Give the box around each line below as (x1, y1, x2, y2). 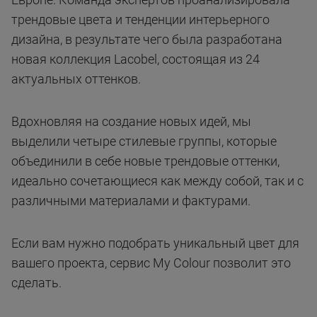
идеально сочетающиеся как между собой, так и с (11, 173, 304, 189)
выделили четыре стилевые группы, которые (11, 134, 277, 149)
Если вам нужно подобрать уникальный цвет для (11, 236, 299, 251)
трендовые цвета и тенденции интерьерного (11, 12, 270, 28)
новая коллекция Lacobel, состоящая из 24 (11, 52, 260, 67)
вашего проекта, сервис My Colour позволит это (11, 255, 291, 271)
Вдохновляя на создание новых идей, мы (11, 114, 251, 129)
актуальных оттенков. (11, 71, 141, 87)
